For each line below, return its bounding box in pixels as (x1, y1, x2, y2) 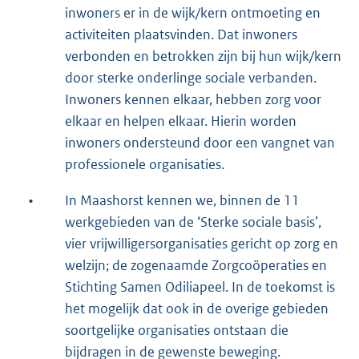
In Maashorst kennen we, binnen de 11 (65, 192, 300, 210)
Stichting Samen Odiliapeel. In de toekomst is (65, 278, 335, 296)
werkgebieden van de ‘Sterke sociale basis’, (65, 213, 321, 232)
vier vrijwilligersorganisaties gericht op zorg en (65, 235, 338, 253)
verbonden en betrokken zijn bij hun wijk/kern (65, 47, 341, 66)
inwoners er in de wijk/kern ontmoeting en (65, 4, 321, 22)
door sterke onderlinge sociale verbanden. (65, 69, 317, 87)
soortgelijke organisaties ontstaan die (65, 321, 288, 340)
